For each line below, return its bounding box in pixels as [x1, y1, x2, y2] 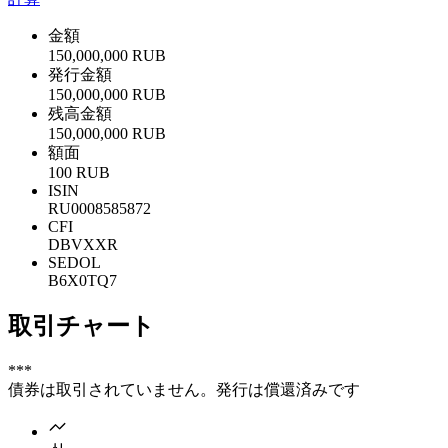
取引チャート [8, 312, 155, 339]
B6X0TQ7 [48, 271, 117, 289]
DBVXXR [48, 235, 118, 253]
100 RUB [48, 163, 110, 181]
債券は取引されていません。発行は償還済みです [8, 380, 360, 398]
